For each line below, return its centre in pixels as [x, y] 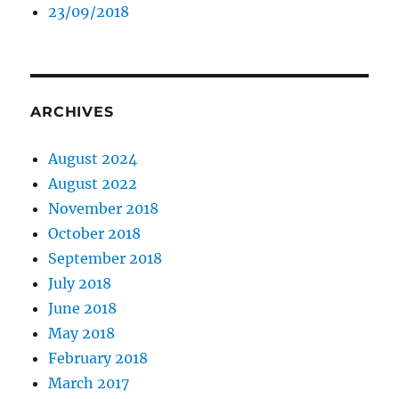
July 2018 [80, 284]
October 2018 [95, 234]
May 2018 [82, 334]
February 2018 [98, 358]
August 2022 [93, 184]
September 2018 [106, 259]
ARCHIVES [72, 112]
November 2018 [104, 209]
